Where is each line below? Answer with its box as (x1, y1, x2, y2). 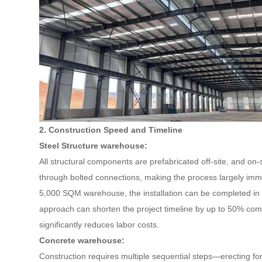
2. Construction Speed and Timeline (39, 125, 183, 135)
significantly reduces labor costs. (39, 220, 160, 229)
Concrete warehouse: (39, 236, 125, 245)
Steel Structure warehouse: (39, 141, 148, 150)
